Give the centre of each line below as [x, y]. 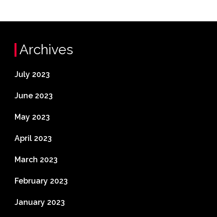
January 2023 [40, 202]
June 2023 [34, 95]
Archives [46, 49]
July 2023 [32, 74]
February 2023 [41, 181]
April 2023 [33, 138]
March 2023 [36, 159]
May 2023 [32, 117]
